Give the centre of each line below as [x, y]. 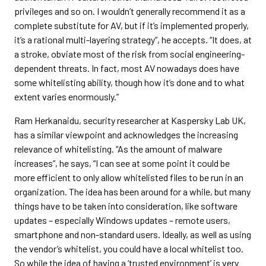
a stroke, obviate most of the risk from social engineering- [129, 53]
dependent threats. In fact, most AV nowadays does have [127, 68]
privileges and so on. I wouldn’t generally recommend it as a [130, 11]
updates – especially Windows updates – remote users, [122, 220]
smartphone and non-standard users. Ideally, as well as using [133, 234]
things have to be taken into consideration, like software [126, 205]
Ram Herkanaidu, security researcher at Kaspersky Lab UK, [130, 120]
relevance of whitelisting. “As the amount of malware [118, 148]
